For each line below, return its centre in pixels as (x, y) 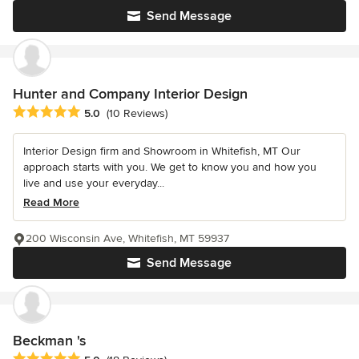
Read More (51, 203)
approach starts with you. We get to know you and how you (170, 167)
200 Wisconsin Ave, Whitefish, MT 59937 (127, 239)
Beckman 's (49, 341)
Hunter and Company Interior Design (130, 93)
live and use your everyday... (94, 184)
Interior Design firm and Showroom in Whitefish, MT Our (162, 151)
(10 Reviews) (137, 114)
